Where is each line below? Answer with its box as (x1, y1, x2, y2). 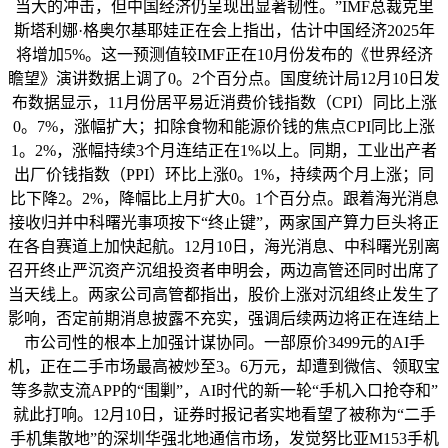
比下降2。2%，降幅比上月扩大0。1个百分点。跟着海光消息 (9, 190, 439, 208)
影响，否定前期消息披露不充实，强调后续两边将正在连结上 (8, 310, 440, 328)
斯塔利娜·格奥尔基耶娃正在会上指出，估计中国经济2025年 (13, 22, 435, 40)
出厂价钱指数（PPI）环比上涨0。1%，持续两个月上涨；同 (14, 166, 434, 184)
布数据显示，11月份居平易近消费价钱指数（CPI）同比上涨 (11, 94, 437, 112)
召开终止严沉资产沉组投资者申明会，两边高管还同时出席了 (8, 262, 440, 280)
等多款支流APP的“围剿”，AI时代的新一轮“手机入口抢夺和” (10, 382, 438, 400)
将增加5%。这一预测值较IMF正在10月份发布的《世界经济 (15, 46, 433, 64)
